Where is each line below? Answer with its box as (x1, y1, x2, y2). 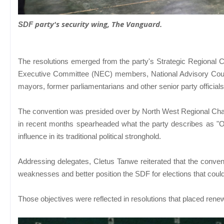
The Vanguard (111, 18, 160, 29)
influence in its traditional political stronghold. (18, 131, 161, 140)
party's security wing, (35, 18, 111, 29)
